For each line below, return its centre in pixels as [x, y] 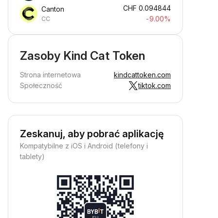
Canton [53, 9]
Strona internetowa [50, 75]
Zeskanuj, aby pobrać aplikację [92, 134]
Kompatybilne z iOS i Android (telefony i [84, 146]
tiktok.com [154, 85]
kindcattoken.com [142, 75]
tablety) [32, 156]
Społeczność [41, 85]
